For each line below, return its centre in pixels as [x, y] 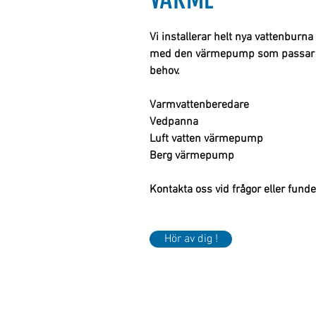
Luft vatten [175, 139]
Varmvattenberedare [199, 105]
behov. [165, 71]
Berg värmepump [192, 156]
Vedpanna [174, 122]
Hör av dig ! [191, 239]
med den [171, 54]
